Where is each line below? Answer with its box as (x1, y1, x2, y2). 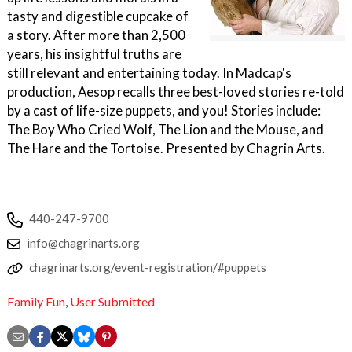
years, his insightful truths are (7, 46, 181, 62)
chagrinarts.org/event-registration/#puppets (29, 260, 266, 274)
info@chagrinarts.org (27, 236, 140, 250)
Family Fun (7, 294, 65, 310)
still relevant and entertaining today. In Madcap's (7, 64, 291, 81)
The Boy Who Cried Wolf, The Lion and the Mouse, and (7, 121, 324, 137)
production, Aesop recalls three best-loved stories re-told (7, 83, 344, 100)
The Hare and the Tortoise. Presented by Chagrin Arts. (7, 140, 325, 156)
